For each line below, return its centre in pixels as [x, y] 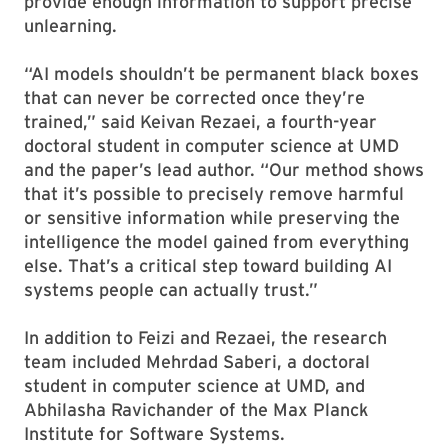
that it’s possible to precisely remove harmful [214, 193]
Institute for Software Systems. [154, 433]
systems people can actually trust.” [171, 289]
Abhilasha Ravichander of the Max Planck [196, 409]
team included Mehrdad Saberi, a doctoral [197, 361]
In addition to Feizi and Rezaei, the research [205, 337]
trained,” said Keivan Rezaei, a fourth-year [200, 121]
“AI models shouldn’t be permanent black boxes [221, 73]
